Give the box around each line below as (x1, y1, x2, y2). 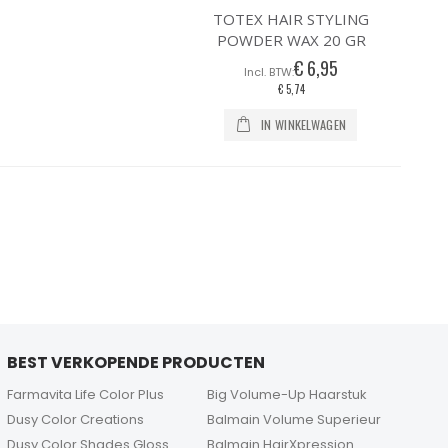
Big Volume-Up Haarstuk (207, 385, 368, 405)
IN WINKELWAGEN (260, 115, 347, 135)
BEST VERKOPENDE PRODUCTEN (6, 351, 265, 375)
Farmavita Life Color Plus (6, 385, 164, 405)
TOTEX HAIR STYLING (213, 9, 370, 30)
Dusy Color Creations (6, 410, 144, 430)
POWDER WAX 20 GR (216, 30, 366, 51)
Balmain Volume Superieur (207, 410, 382, 430)
